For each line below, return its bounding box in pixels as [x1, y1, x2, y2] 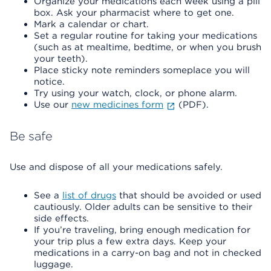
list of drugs [62, 190, 116, 201]
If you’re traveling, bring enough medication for [34, 224, 250, 235]
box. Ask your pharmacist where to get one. [34, 7, 234, 18]
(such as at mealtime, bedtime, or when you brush [34, 42, 261, 53]
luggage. [34, 259, 73, 270]
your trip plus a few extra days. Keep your [34, 236, 226, 247]
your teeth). [34, 53, 88, 64]
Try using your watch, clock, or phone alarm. [34, 88, 237, 99]
